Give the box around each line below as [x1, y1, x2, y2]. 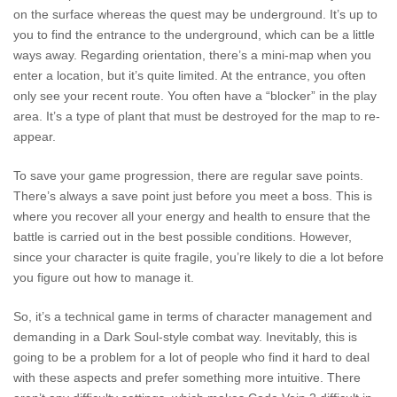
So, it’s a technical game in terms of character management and [13, 309, 372, 324]
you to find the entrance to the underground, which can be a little [13, 27, 375, 43]
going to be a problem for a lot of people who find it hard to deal [13, 350, 370, 365]
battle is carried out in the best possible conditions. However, [13, 230, 352, 245]
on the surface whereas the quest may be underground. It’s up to [13, 7, 378, 22]
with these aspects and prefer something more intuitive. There [13, 370, 361, 385]
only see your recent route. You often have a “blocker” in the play [13, 89, 377, 104]
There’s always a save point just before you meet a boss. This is [13, 189, 372, 204]
